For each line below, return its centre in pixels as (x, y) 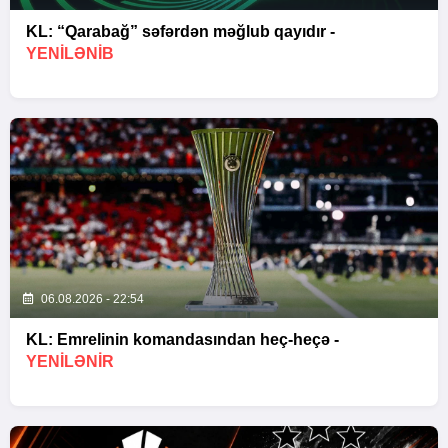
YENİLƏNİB (70, 53)
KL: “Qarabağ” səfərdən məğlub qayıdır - (180, 31)
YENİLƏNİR (70, 361)
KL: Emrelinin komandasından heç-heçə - (182, 339)
